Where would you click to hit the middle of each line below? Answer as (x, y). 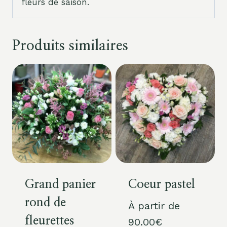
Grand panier (60, 185)
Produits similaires (70, 46)
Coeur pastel (161, 185)
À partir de (154, 206)
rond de (45, 203)
